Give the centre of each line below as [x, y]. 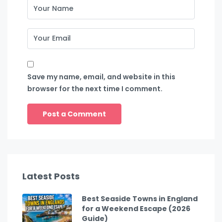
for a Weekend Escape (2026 [136, 208]
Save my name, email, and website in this [101, 77]
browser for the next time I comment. [95, 88]
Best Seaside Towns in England [140, 198]
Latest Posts [51, 176]
